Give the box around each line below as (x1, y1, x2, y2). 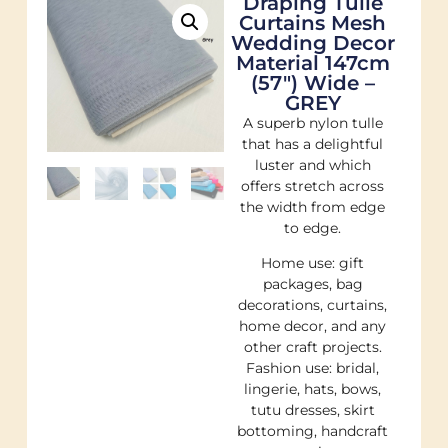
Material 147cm (235, 50, 390, 75)
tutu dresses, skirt (250, 401, 375, 419)
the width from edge (240, 197, 386, 216)
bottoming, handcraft (237, 422, 389, 440)
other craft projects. (243, 338, 382, 356)
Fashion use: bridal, (246, 359, 380, 377)
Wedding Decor (230, 30, 395, 55)
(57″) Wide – (250, 70, 375, 95)
